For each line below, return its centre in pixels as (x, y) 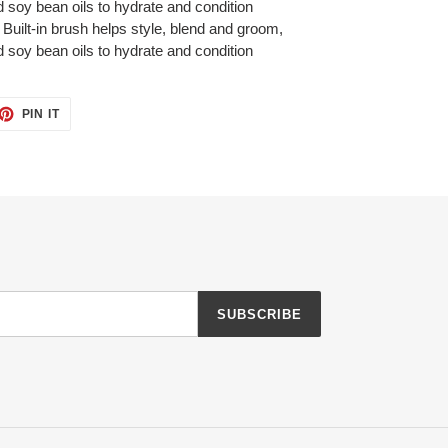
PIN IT (41, 114)
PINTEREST (97, 135)
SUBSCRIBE (259, 314)
